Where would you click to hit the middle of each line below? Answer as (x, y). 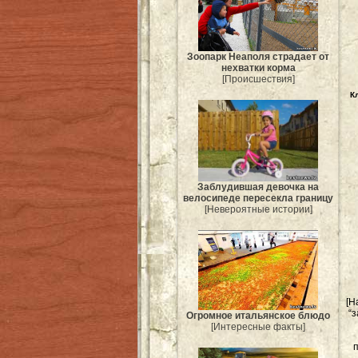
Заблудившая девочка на (258, 187)
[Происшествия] (258, 79)
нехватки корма (258, 68)
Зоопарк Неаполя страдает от (258, 56)
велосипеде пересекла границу (258, 198)
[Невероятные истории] (258, 209)
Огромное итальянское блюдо (258, 316)
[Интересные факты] (258, 327)
